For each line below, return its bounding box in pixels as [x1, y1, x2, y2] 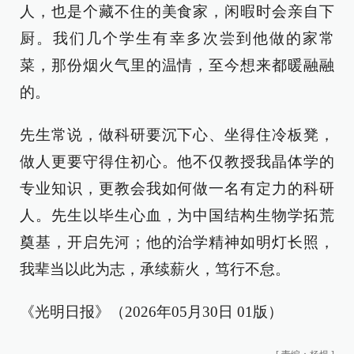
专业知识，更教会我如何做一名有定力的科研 [20, 180, 334, 197]
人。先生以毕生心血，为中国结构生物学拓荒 [20, 207, 334, 224]
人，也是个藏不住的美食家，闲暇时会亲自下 [20, 3, 334, 20]
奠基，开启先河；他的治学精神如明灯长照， [20, 234, 334, 250]
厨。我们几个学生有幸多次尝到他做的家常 [20, 30, 334, 47]
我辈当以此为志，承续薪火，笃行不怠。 [20, 261, 290, 277]
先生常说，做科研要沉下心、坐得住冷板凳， [20, 126, 334, 143]
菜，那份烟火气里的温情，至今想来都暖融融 [20, 57, 334, 73]
